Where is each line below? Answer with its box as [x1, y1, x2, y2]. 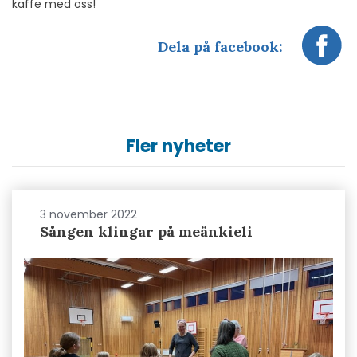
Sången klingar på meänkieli [40, 222, 253, 241]
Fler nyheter [126, 134, 231, 159]
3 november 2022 [40, 206, 137, 222]
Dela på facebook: [158, 37, 283, 57]
